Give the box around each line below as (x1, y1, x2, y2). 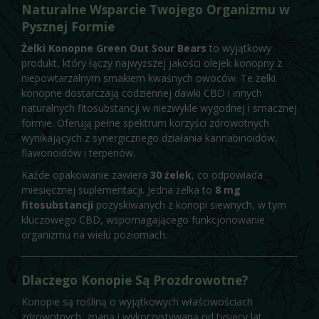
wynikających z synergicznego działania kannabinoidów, (21, 130, 278, 145)
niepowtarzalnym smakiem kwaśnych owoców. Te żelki (21, 70, 276, 85)
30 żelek (150, 167, 192, 182)
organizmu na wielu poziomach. (21, 227, 167, 241)
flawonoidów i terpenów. (21, 145, 135, 159)
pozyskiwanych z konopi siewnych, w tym (93, 197, 286, 211)
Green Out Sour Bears (96, 41, 206, 55)
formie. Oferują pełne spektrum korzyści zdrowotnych (21, 115, 269, 130)
